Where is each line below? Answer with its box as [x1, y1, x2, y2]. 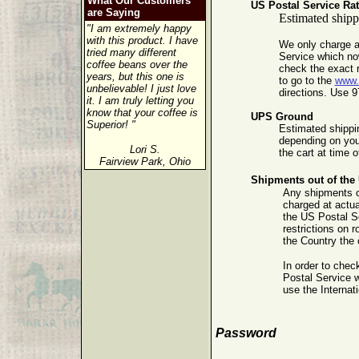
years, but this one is [86, 71, 184, 83]
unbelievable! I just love [86, 83, 196, 95]
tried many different [86, 46, 176, 58]
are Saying [87, 6, 140, 18]
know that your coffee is [86, 107, 198, 119]
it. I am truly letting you [86, 95, 194, 107]
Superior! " [86, 119, 135, 131]
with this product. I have [86, 34, 198, 46]
